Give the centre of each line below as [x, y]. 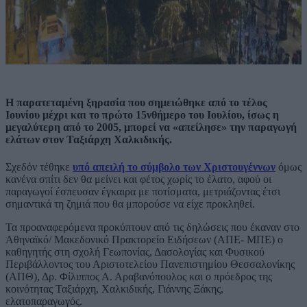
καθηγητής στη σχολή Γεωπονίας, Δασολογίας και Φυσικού [135, 251]
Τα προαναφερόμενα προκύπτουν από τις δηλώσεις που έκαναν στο [152, 227]
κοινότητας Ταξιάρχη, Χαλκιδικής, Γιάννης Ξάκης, [114, 288]
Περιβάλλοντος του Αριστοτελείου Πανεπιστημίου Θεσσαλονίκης [150, 264]
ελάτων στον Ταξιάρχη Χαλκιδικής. [89, 140]
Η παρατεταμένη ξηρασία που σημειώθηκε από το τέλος [136, 103]
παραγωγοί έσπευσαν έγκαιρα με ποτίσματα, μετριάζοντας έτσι [143, 191]
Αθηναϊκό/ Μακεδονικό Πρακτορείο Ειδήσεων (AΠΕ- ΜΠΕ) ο [144, 239]
